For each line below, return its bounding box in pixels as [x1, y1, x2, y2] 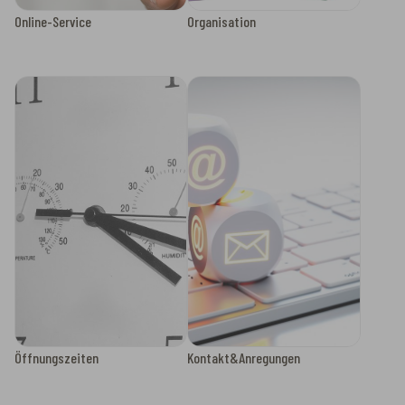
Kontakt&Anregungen [187, 349, 301, 366]
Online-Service [14, 13, 91, 30]
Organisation [187, 13, 257, 30]
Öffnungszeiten [14, 349, 99, 366]
